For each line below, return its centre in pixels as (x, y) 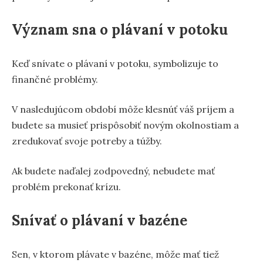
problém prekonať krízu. (66, 186)
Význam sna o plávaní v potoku (120, 29)
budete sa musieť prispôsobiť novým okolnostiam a (125, 125)
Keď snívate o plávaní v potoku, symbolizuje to (115, 63)
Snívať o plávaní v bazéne (100, 220)
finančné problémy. (55, 79)
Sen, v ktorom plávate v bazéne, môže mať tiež (115, 254)
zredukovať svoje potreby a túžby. (87, 141)
